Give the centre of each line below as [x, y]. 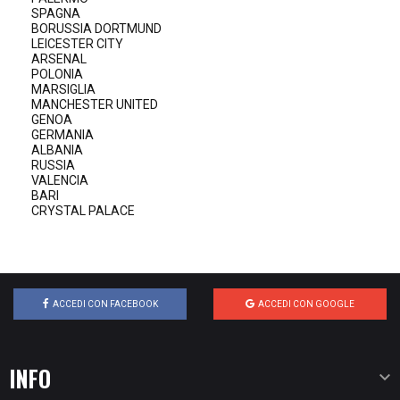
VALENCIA [60, 180]
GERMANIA [62, 135]
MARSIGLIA [63, 89]
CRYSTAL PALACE [83, 211]
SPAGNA [56, 13]
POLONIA [57, 74]
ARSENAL [59, 59]
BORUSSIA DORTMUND [96, 29]
